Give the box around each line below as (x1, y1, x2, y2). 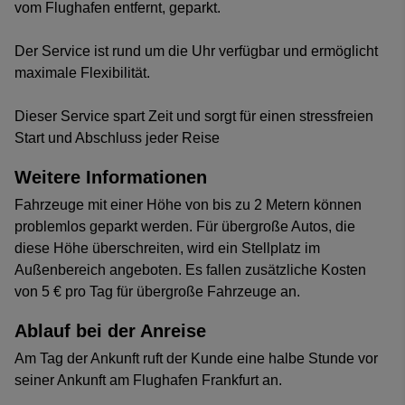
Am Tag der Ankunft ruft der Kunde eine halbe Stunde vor (14, 351, 378, 367)
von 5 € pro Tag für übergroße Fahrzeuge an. (14, 284, 300, 300)
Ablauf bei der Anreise (14, 321, 206, 342)
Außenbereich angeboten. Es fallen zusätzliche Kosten (14, 262, 366, 278)
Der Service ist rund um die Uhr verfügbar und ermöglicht (14, 43, 378, 60)
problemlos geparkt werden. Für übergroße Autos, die (14, 219, 355, 235)
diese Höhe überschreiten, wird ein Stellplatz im (14, 240, 320, 257)
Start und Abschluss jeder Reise (14, 130, 220, 146)
